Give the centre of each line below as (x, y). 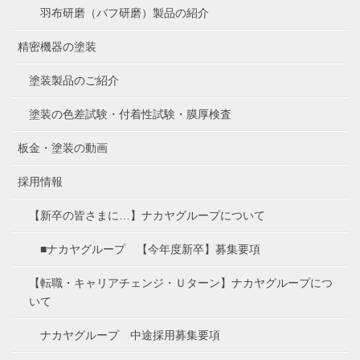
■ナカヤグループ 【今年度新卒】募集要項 (150, 249)
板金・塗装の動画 (63, 147)
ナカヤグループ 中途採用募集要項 (130, 335)
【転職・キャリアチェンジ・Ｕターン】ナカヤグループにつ (181, 282)
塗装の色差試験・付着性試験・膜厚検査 (130, 114)
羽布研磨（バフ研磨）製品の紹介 (125, 12)
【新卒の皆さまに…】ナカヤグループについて (147, 215)
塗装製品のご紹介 (74, 80)
